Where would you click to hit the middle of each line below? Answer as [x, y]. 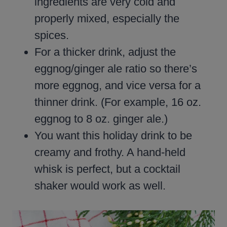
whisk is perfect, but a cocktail [107, 169]
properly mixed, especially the [107, 18]
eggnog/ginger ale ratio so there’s [116, 68]
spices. [52, 35]
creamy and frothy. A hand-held [110, 152]
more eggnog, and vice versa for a [118, 85]
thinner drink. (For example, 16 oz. [118, 102]
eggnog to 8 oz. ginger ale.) [101, 119]
